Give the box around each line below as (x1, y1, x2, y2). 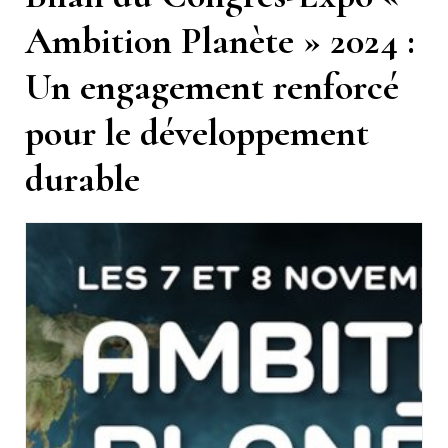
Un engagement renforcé (25, 63, 399, 110)
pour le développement (25, 109, 369, 156)
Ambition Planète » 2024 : (25, 17, 415, 64)
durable (25, 155, 140, 202)
